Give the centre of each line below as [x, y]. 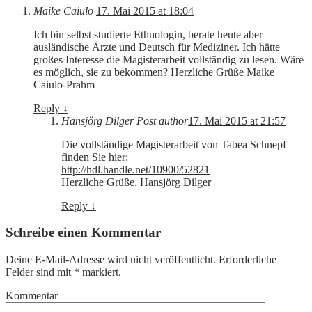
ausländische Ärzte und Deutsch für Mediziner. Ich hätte [157, 47]
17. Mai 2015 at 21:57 [237, 120]
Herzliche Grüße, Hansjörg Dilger [136, 182]
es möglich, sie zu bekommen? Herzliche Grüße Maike [154, 72]
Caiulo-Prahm [64, 84]
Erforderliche [246, 259]
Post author [162, 120]
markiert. [100, 272]
